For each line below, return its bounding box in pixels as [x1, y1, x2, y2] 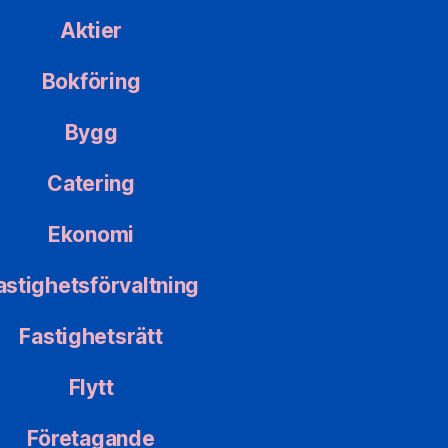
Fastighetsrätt [19, 324, 163, 350]
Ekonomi [47, 222, 135, 248]
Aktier [59, 18, 123, 44]
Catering [47, 171, 135, 197]
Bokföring [41, 69, 141, 95]
